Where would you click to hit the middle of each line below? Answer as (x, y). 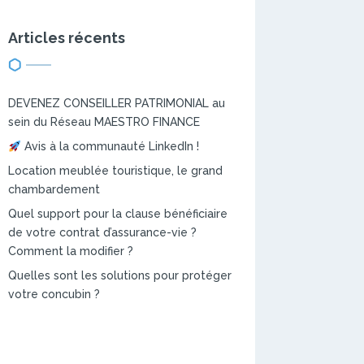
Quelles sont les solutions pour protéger (119, 276)
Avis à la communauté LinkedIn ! (110, 147)
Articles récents (66, 38)
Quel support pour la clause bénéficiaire (117, 214)
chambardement (54, 190)
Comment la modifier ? (70, 251)
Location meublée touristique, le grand (115, 171)
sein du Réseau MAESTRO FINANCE (104, 122)
